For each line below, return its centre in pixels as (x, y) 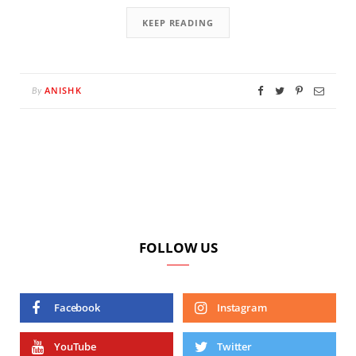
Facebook (77, 307)
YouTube (75, 346)
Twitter (235, 346)
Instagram (242, 307)
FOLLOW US (178, 247)
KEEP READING (178, 22)
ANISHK (63, 90)
